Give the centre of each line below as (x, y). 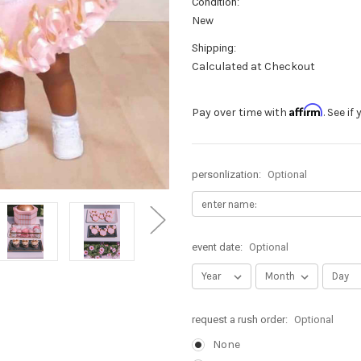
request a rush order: (241, 320)
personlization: (228, 175)
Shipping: (214, 48)
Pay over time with (241, 113)
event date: (218, 247)
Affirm (306, 110)
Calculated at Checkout (253, 67)
